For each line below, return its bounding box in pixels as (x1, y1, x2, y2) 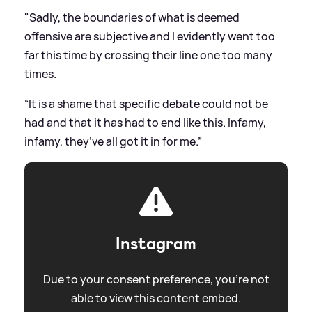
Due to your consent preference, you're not (42, 272, 270, 288)
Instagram (116, 233, 196, 256)
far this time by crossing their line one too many (24, 47, 272, 63)
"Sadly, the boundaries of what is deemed (24, 10, 240, 26)
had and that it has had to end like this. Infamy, (24, 115, 266, 131)
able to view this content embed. (71, 290, 241, 306)
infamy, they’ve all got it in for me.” (24, 134, 202, 150)
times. (24, 66, 56, 82)
